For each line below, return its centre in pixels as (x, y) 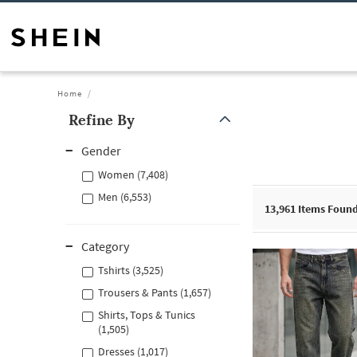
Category (105, 246)
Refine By (102, 120)
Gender (101, 151)
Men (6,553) (125, 197)
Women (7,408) (133, 175)
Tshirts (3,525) (131, 270)
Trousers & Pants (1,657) (155, 292)
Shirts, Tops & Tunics (147, 315)
